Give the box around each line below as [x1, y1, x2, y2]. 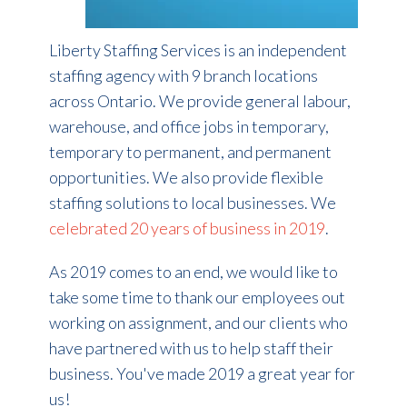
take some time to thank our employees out [48, 287, 345, 308]
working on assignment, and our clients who [48, 313, 348, 333]
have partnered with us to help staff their [48, 338, 333, 359]
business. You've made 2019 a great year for [48, 363, 355, 384]
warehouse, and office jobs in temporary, [48, 116, 329, 137]
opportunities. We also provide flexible [48, 167, 323, 188]
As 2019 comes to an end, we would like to [48, 262, 338, 283]
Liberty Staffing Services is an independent [48, 40, 347, 61]
